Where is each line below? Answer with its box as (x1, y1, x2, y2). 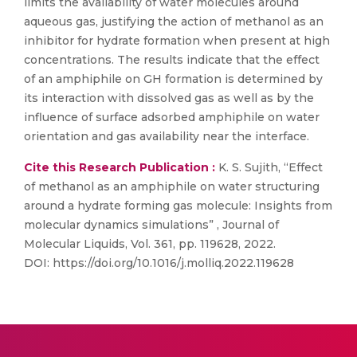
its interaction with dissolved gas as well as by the (24, 91, 314, 105)
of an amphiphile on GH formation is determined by (24, 72, 323, 86)
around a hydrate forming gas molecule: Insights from (24, 198, 332, 213)
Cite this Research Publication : (24, 160, 215, 175)
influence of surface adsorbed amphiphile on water (24, 110, 320, 124)
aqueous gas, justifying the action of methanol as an (24, 14, 324, 29)
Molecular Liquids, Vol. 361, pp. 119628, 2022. (24, 237, 276, 251)
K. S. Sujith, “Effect (215, 160, 323, 175)
